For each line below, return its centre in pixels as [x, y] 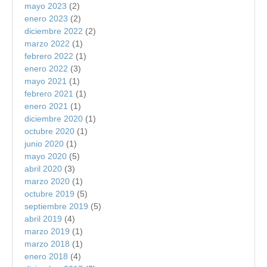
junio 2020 [44, 143]
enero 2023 [46, 18]
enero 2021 [46, 106]
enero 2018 [46, 256]
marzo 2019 [47, 231]
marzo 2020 [47, 181]
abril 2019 [43, 218]
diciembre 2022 [54, 31]
